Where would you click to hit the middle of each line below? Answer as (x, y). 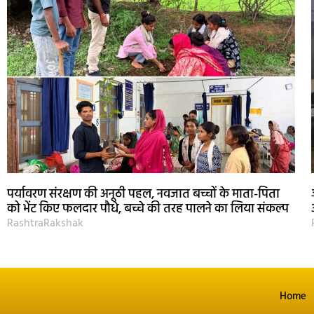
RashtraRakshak (45, 224)
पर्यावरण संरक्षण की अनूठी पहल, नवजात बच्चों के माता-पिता (143, 195)
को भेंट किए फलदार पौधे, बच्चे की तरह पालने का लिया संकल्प (148, 210)
